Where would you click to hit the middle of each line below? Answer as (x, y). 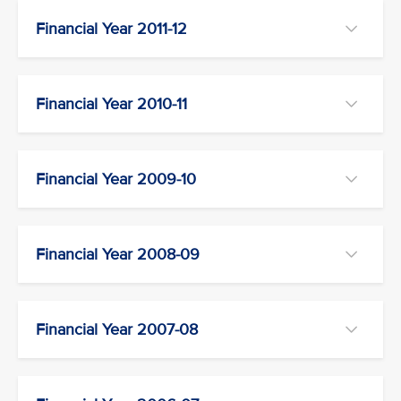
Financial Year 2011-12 (111, 29)
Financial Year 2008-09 (118, 254)
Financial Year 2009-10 (116, 179)
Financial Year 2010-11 (111, 104)
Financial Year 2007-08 (117, 329)
